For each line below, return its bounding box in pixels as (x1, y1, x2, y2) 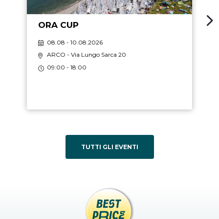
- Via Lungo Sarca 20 (66, 51, 127, 59)
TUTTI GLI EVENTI (81, 143, 138, 151)
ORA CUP (38, 20, 79, 30)
